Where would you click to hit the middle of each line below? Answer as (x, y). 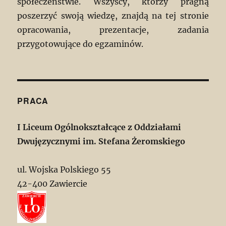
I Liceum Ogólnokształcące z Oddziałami (99, 127)
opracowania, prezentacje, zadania (113, 30)
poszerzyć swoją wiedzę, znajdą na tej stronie (113, 15)
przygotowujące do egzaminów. (80, 44)
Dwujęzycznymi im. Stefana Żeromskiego (102, 141)
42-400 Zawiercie (52, 183)
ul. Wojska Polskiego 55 (64, 169)
